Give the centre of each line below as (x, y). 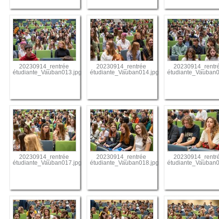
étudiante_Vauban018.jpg (125, 163)
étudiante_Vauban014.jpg (125, 73)
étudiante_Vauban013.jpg (47, 73)
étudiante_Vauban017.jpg (47, 163)
